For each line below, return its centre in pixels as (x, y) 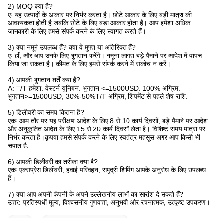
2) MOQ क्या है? (30, 6)
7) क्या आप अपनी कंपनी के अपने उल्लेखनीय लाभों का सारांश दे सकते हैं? (96, 194)
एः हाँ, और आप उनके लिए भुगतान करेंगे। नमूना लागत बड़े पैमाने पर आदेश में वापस (105, 55)
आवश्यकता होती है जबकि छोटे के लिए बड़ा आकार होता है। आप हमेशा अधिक (99, 23)
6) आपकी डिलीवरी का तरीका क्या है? (53, 162)
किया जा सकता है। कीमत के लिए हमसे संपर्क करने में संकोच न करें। (89, 64)
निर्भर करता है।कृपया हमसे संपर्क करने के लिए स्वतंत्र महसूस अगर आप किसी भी (104, 137)
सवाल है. (18, 145)
